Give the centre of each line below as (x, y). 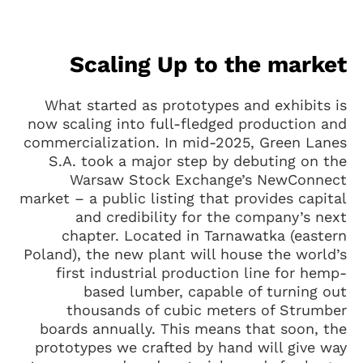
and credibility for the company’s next (211, 216)
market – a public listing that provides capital (183, 198)
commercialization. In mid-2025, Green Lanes (185, 142)
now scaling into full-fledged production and (187, 123)
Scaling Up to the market (208, 64)
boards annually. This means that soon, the (193, 328)
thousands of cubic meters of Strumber (207, 310)
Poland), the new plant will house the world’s (185, 254)
